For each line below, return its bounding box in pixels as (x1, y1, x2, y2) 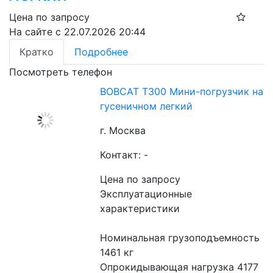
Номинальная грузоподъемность (100, 232, 260, 244)
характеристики (100, 202, 180, 214)
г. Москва (100, 124, 146, 136)
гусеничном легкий (100, 100, 193, 112)
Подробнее (74, 46, 128, 58)
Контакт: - (100, 149, 149, 161)
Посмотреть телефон (9, 66, 112, 78)
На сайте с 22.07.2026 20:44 (9, 26, 146, 38)
